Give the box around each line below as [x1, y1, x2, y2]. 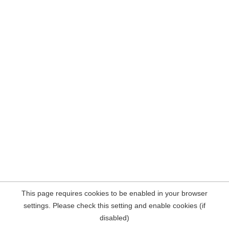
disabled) [100, 214, 129, 222]
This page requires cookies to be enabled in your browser [21, 189, 208, 197]
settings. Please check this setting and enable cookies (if [24, 201, 205, 210]
